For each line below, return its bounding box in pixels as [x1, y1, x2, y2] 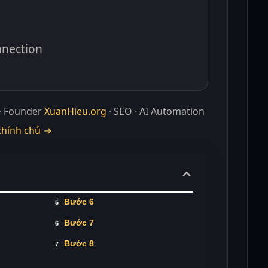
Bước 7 [64, 217, 95, 227]
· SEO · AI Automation [106, 104, 205, 118]
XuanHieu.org [44, 104, 106, 118]
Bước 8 [64, 238, 95, 248]
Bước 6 [64, 196, 95, 206]
